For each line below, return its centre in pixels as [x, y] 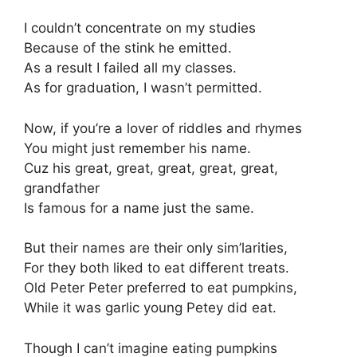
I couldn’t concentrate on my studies [140, 28]
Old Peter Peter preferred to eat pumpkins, [161, 288]
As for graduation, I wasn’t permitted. [143, 88]
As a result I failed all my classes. [130, 68]
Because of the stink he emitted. [128, 48]
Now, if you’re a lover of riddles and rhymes [163, 128]
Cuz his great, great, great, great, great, [151, 168]
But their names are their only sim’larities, [156, 248]
